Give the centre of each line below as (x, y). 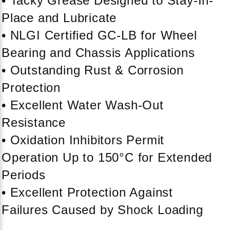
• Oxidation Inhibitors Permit (83, 140)
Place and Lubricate (59, 17)
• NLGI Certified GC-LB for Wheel (99, 35)
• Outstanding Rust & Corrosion (93, 70)
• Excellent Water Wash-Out (83, 105)
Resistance (34, 122)
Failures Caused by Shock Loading (102, 209)
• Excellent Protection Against (87, 192)
